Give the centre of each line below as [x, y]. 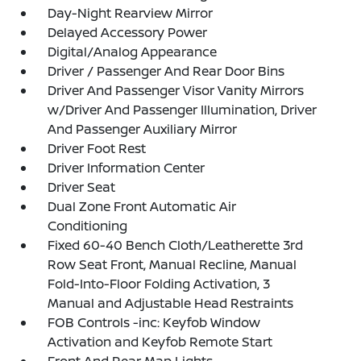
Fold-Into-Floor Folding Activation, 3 [159, 284]
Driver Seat [82, 187]
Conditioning [88, 226]
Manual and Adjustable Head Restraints [171, 303]
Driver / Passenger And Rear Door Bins [166, 71]
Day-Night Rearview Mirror [131, 13]
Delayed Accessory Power [128, 32]
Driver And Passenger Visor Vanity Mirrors [176, 90]
